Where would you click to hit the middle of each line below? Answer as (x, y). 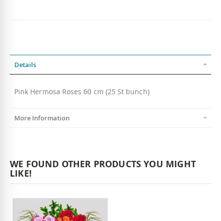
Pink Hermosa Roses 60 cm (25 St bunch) (82, 92)
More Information (42, 118)
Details (25, 65)
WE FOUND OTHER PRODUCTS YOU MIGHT (103, 164)
